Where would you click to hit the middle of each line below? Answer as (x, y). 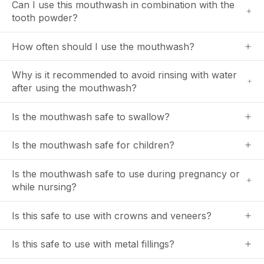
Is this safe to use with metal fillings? (93, 244)
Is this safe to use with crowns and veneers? (112, 215)
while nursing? (44, 187)
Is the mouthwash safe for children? (93, 145)
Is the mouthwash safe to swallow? (91, 116)
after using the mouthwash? (74, 88)
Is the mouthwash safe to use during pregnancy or (126, 174)
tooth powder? (45, 18)
